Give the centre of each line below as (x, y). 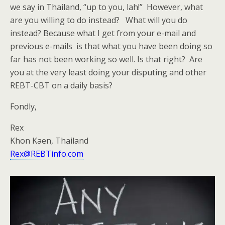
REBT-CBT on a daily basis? (61, 85)
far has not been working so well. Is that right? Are (106, 59)
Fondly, (23, 106)
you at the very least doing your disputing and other (108, 72)
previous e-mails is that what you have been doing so (111, 46)
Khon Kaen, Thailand (49, 141)
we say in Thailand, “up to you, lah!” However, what (106, 7)
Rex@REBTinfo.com (47, 154)
